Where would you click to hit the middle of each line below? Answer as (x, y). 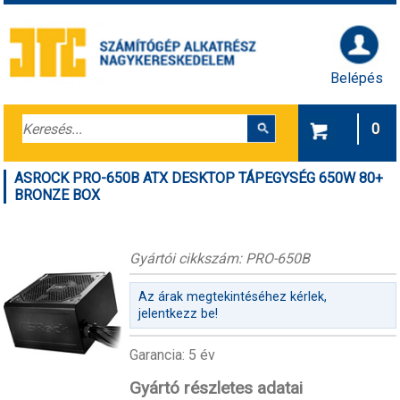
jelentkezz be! (178, 314)
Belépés (357, 78)
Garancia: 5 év (172, 355)
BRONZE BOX (58, 195)
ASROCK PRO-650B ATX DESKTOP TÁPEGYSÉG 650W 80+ (199, 178)
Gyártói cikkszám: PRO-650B (219, 258)
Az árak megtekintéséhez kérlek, (232, 297)
